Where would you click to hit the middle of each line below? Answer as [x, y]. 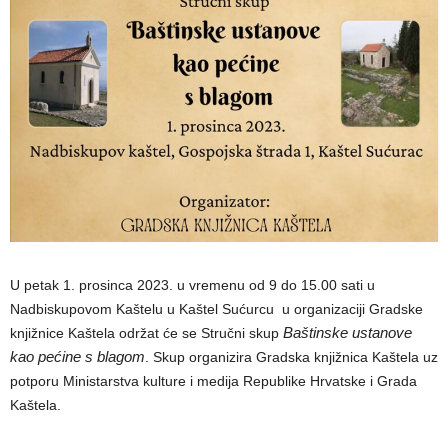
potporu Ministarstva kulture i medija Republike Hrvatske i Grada [213, 380]
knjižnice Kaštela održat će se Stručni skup [146, 332]
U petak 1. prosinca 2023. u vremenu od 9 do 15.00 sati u [192, 284]
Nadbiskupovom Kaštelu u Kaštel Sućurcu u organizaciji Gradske [216, 308]
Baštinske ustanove [347, 332]
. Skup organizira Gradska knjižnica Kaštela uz [291, 356]
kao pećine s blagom [77, 356]
